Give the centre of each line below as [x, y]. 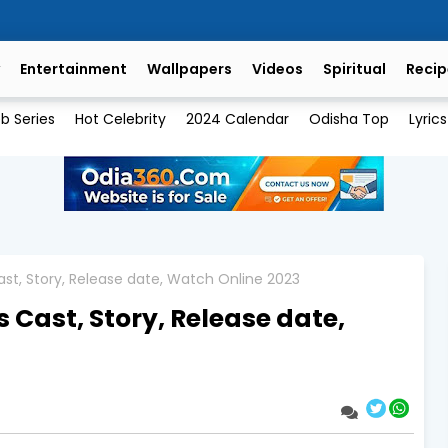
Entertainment [73, 69]
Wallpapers [189, 69]
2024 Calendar [237, 119]
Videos [277, 69]
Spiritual [354, 69]
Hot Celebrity [120, 119]
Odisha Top [348, 119]
